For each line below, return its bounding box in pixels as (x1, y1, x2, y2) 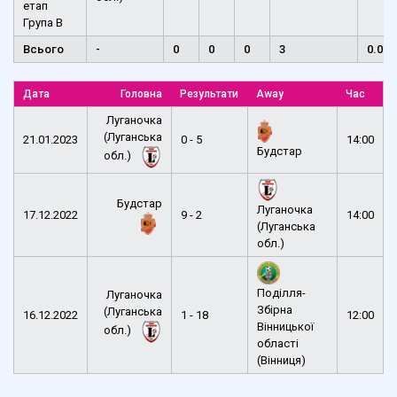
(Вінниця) (257, 353, 306, 367)
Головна (121, 87, 162, 100)
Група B (23, 15, 63, 29)
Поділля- (257, 285, 306, 300)
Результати (180, 87, 238, 100)
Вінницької (257, 319, 314, 333)
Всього (23, 42, 64, 56)
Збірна (257, 302, 292, 316)
